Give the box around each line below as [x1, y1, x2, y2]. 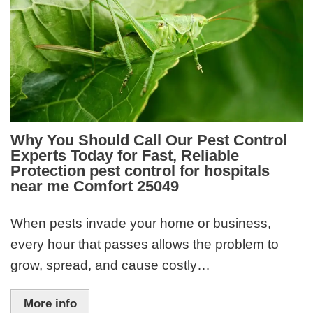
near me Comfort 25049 [10, 177, 180, 196]
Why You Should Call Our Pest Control [10, 131, 288, 150]
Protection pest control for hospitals [10, 162, 270, 180]
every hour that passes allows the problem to [10, 237, 279, 252]
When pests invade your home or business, [10, 216, 272, 231]
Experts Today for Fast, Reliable [10, 147, 240, 165]
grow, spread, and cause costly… [10, 258, 211, 273]
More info [23, 296, 77, 311]
